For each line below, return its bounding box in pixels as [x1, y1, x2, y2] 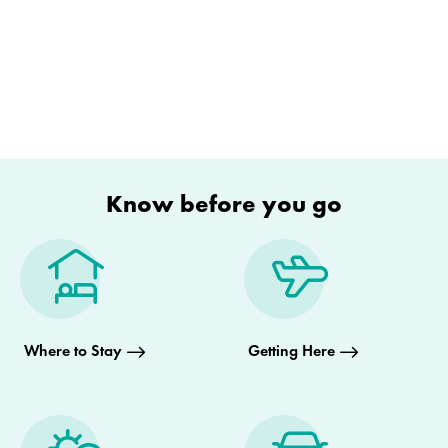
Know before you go [106, 188, 342, 220]
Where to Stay [24, 340, 122, 362]
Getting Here [248, 340, 335, 362]
